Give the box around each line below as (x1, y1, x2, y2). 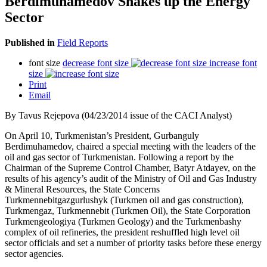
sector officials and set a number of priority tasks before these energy (5, 237, 262, 248)
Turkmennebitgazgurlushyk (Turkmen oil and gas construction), (5, 194, 244, 205)
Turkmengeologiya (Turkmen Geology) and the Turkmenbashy (5, 216, 241, 226)
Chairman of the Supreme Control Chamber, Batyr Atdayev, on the (5, 162, 256, 173)
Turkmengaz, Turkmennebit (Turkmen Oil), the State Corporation (5, 205, 250, 216)
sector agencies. (5, 248, 64, 259)
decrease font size (63, 57, 129, 68)
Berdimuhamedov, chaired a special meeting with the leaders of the (5, 141, 256, 151)
